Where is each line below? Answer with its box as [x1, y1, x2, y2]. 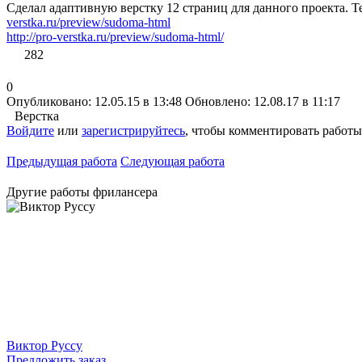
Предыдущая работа [6, 154, 117, 168]
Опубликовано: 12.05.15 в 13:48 [6, 94, 182, 108]
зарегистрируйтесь [82, 123, 185, 137]
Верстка [15, 108, 59, 123]
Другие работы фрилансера [6, 184, 158, 199]
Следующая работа [120, 154, 225, 168]
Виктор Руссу [6, 338, 82, 352]
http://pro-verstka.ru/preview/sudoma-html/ [6, 29, 224, 44]
